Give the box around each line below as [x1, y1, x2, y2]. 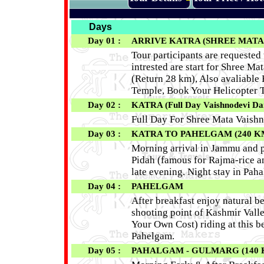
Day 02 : [87, 100, 128, 110]
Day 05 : [87, 246, 128, 256]
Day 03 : [87, 129, 128, 139]
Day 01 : [87, 36, 128, 46]
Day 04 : [87, 181, 128, 192]
